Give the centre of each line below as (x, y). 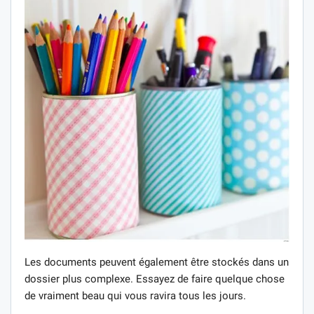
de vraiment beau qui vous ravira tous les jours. (135, 296)
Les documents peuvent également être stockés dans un (157, 262)
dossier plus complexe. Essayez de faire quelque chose (155, 279)
